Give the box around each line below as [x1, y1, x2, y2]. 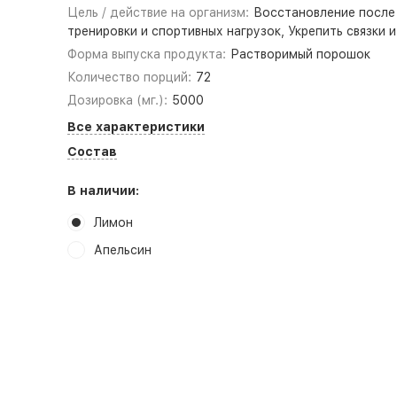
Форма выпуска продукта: [66, 47, 226, 61]
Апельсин [93, 243, 152, 257]
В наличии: [66, 183, 139, 198]
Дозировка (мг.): [66, 93, 167, 107]
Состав [66, 144, 117, 159]
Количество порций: [66, 70, 191, 84]
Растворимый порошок [230, 47, 371, 61]
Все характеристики [66, 120, 205, 134]
